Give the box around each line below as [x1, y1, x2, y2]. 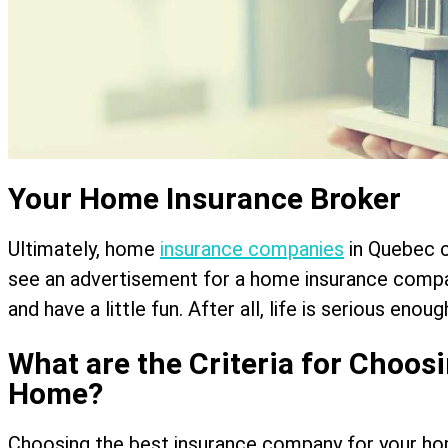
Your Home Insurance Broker [8, 180, 401, 216]
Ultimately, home [8, 236, 160, 261]
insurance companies [160, 236, 344, 261]
